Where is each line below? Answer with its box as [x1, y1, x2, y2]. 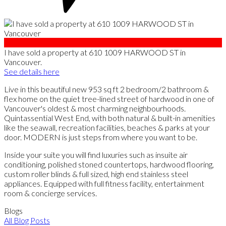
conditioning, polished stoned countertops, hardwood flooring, [4, 159, 214, 169]
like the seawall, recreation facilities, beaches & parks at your [4, 122, 210, 132]
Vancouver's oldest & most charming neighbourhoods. [4, 103, 186, 113]
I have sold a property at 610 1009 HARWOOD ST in [4, 47, 186, 57]
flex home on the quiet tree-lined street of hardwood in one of [4, 93, 214, 103]
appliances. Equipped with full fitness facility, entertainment [4, 178, 204, 188]
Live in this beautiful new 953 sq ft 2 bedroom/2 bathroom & [4, 84, 209, 94]
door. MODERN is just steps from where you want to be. [4, 132, 197, 142]
